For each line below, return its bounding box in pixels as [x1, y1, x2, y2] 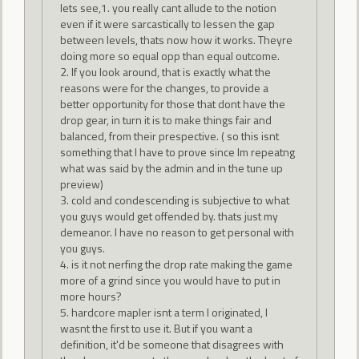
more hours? [59, 287, 122, 305]
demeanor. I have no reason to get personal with [59, 223, 294, 240]
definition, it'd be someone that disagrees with [59, 335, 284, 353]
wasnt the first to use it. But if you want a [59, 319, 252, 337]
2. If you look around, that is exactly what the [59, 63, 271, 80]
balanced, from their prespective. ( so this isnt [59, 127, 279, 144]
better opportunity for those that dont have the [59, 95, 285, 112]
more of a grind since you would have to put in [59, 271, 280, 288]
